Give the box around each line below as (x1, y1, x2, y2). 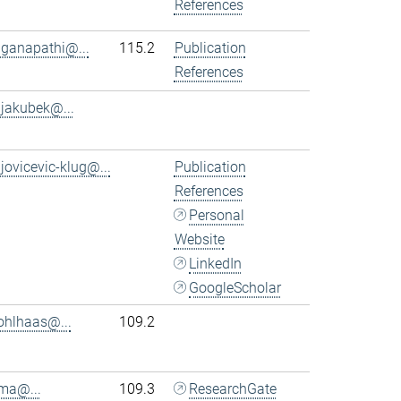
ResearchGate (189, 380, 277, 398)
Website (174, 231, 225, 249)
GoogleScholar (189, 279, 282, 297)
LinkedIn (189, 255, 243, 273)
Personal (189, 207, 245, 225)
